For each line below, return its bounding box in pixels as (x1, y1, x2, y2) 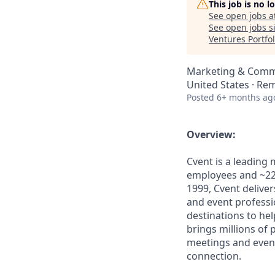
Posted (187, 91, 214, 103)
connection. (187, 249, 241, 263)
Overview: (187, 128, 236, 141)
